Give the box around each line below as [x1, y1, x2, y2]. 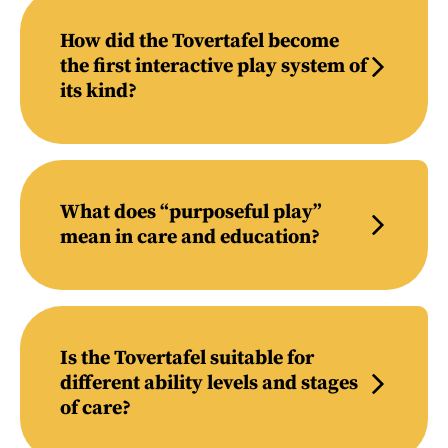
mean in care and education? [60, 225, 320, 250]
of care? [60, 396, 131, 421]
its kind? [60, 79, 137, 104]
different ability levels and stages [60, 371, 358, 396]
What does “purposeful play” [60, 200, 322, 225]
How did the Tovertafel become [60, 29, 339, 54]
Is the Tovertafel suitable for [60, 346, 314, 371]
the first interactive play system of [60, 54, 367, 79]
